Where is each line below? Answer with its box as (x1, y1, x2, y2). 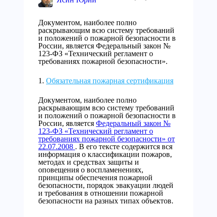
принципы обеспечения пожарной (38, 173, 153, 182)
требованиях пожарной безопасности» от (38, 135, 175, 143)
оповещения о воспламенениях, (38, 166, 143, 174)
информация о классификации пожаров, (38, 150, 172, 158)
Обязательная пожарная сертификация (46, 77, 173, 85)
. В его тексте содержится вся (75, 142, 172, 151)
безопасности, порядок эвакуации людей (38, 181, 173, 189)
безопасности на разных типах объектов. (38, 197, 173, 205)
